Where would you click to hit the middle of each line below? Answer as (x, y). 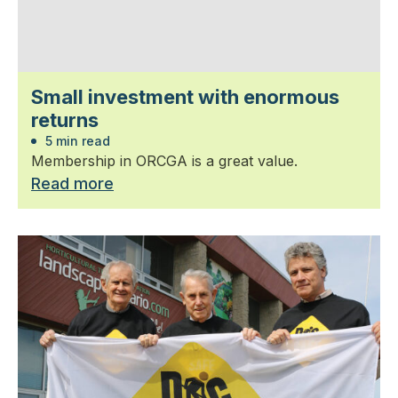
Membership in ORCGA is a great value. (164, 160)
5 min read (76, 140)
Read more (72, 183)
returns (65, 119)
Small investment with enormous (185, 96)
